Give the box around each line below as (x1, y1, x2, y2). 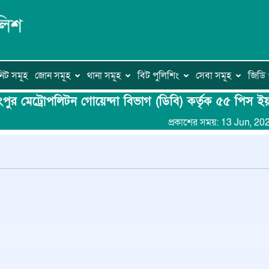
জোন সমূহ (35, 68, 70, 82)
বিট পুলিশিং (138, 68, 179, 82)
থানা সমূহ (87, 68, 121, 82)
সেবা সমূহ (196, 68, 231, 82)
